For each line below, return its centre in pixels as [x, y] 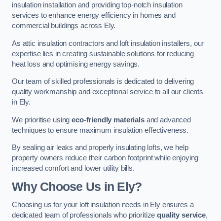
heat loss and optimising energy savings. [76, 64]
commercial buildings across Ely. [64, 26]
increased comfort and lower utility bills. [73, 168]
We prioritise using [42, 120]
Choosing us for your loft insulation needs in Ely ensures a [103, 205]
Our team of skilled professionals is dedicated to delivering [103, 82]
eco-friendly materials [108, 120]
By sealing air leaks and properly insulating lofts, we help [100, 148]
